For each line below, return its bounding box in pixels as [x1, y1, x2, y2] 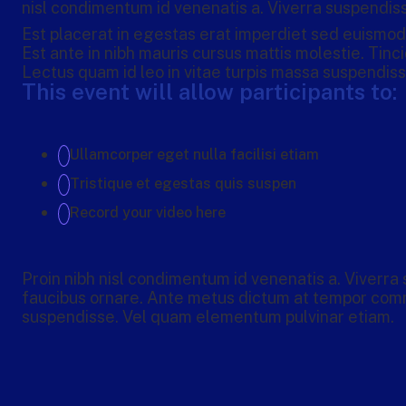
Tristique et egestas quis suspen [70, 175, 296, 193]
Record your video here [70, 204, 226, 222]
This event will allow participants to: [22, 79, 397, 105]
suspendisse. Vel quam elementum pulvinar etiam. [22, 307, 394, 327]
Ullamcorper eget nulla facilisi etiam [70, 146, 319, 164]
